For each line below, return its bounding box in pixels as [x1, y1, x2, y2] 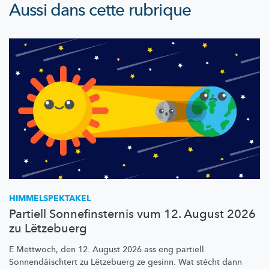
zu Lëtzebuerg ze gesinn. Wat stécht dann [77, 256, 242, 268]
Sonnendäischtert [9, 256, 77, 268]
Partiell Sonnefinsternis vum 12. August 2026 [9, 205, 256, 222]
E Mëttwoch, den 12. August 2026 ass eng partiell [9, 243, 204, 255]
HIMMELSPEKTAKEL [9, 192, 91, 204]
